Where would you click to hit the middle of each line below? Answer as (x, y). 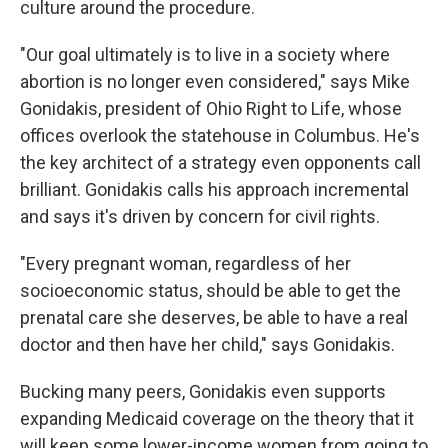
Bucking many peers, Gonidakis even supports (203, 392)
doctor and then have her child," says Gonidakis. (207, 345)
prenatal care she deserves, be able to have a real (214, 318)
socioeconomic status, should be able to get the (210, 291)
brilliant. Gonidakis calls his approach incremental (214, 190)
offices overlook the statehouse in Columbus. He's (220, 136)
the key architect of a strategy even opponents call (220, 163)
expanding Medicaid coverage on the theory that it (217, 419)
